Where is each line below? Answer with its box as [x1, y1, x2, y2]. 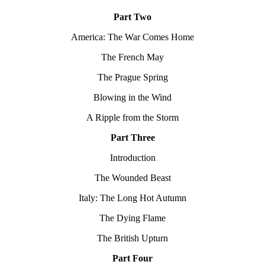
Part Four [112, 253, 153, 264]
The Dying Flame [99, 213, 166, 224]
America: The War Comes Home [71, 32, 194, 43]
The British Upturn [97, 233, 168, 244]
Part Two [114, 12, 151, 22]
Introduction [109, 153, 156, 163]
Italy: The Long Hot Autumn [79, 193, 186, 203]
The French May [101, 52, 164, 63]
